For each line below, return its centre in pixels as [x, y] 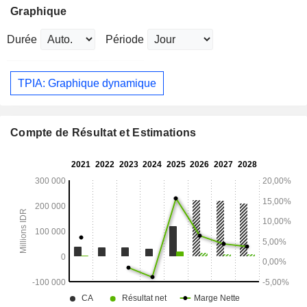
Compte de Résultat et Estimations [103, 133]
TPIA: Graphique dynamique [87, 83]
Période [125, 40]
